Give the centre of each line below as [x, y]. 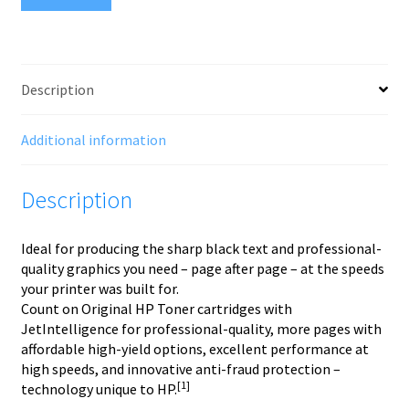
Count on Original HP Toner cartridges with [156, 308]
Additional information [93, 140]
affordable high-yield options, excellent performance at [194, 348]
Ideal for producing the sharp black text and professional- [201, 248]
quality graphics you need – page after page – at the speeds [202, 268]
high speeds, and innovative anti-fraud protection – [180, 368]
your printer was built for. [100, 288]
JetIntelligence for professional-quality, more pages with [201, 328]
